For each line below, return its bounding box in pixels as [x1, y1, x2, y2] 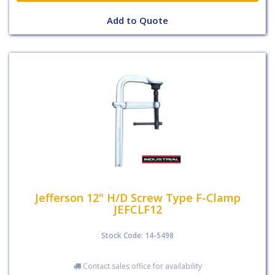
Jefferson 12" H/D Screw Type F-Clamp [34, 190, 241, 205]
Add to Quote [107, 14, 168, 27]
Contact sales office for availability [80, 261, 202, 271]
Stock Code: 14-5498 [101, 230, 174, 241]
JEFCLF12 [113, 201, 162, 217]
